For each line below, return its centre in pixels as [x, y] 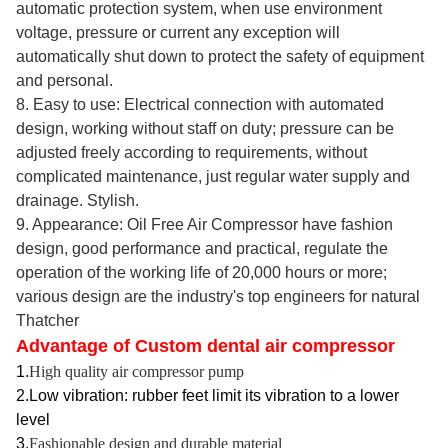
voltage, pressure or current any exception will [178, 33]
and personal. [64, 81]
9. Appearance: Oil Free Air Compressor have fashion [204, 225]
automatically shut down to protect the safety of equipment [220, 57]
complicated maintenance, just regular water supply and [213, 177]
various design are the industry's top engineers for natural [218, 297]
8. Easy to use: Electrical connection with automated [200, 105]
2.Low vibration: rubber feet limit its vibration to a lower [207, 396]
